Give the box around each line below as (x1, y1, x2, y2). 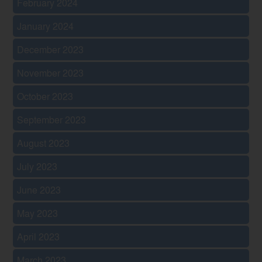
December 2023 (17, 42, 84, 56)
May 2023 (17, 206, 58, 220)
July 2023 (17, 159, 58, 173)
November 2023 (17, 65, 84, 80)
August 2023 (17, 136, 70, 150)
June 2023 (17, 182, 61, 196)
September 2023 (17, 112, 87, 126)
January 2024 (17, 19, 74, 33)
